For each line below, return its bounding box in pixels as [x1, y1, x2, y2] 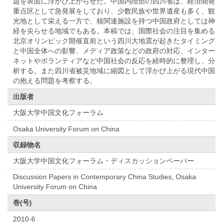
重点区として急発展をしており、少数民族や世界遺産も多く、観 [13, 7, 216, 15]
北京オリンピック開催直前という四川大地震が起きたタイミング [13, 37, 216, 45]
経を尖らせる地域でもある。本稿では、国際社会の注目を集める [13, 27, 216, 35]
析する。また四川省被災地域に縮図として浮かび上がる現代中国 [13, 67, 216, 75]
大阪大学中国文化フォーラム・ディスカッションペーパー [13, 157, 195, 165]
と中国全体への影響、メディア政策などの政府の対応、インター [13, 47, 216, 55]
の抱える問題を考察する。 [13, 77, 97, 85]
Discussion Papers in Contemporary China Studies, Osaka [13, 173, 197, 181]
